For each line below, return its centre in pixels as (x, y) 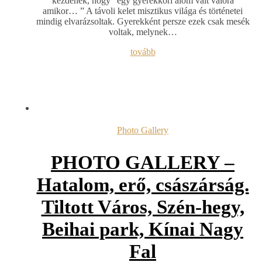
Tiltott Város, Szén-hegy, (143, 207)
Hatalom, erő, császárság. (143, 185)
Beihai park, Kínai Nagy (143, 230)
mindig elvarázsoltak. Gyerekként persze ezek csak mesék (143, 21)
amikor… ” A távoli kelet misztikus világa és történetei (143, 11)
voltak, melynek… (143, 32)
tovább (143, 51)
